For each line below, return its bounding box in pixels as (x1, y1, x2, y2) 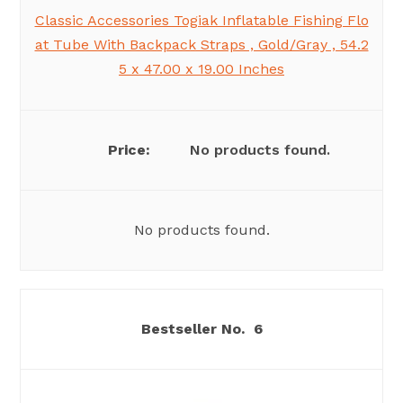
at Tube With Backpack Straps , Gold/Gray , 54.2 (34, 36, 369, 54)
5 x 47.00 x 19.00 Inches (119, 60, 284, 78)
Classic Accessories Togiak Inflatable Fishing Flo (34, 12, 369, 30)
